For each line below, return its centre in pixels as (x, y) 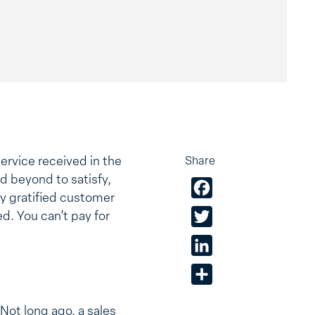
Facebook (237, 187)
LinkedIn (234, 245)
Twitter (230, 216)
